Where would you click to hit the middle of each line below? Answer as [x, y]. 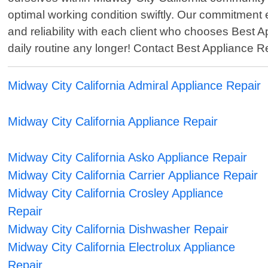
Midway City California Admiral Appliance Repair [135, 86]
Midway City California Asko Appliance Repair [128, 158]
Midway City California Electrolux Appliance [122, 247]
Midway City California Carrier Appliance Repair [133, 176]
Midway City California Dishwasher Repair [118, 229]
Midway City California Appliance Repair [113, 122]
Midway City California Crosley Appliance [116, 194]
